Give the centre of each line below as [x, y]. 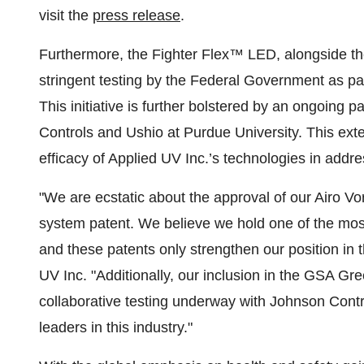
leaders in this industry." [116, 327]
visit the [66, 15]
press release [136, 15]
